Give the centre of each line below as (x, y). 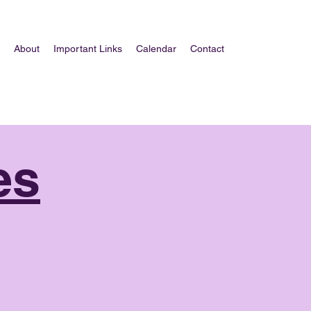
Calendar (156, 49)
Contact (207, 49)
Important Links (88, 49)
